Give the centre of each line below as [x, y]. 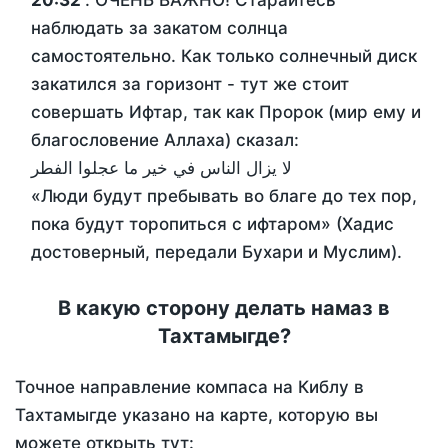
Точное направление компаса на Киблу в [189, 387]
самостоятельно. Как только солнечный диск [224, 56]
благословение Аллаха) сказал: [165, 140]
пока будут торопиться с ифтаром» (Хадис [212, 224]
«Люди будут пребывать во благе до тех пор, [224, 196]
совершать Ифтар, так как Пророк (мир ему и [226, 112]
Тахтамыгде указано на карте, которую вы [196, 415]
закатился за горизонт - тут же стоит [190, 84]
